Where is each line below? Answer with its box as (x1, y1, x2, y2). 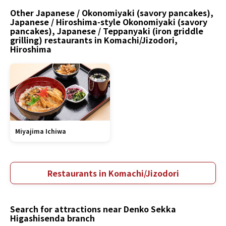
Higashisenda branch (10, 211, 95, 224)
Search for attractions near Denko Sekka (10, 202, 176, 215)
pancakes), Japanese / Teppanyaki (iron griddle (10, 24, 203, 37)
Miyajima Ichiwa (15, 126, 66, 135)
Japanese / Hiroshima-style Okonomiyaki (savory (10, 15, 207, 28)
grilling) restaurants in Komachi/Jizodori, (10, 33, 178, 46)
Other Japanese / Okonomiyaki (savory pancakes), (10, 6, 213, 19)
